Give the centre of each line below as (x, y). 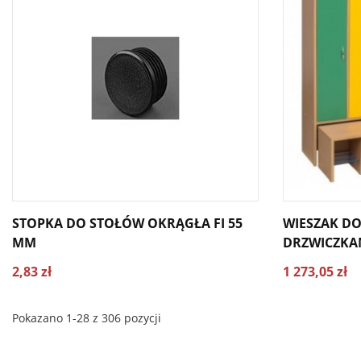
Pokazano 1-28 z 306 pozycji (87, 318)
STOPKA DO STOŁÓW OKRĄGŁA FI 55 (127, 223)
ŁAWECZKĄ (317, 262)
